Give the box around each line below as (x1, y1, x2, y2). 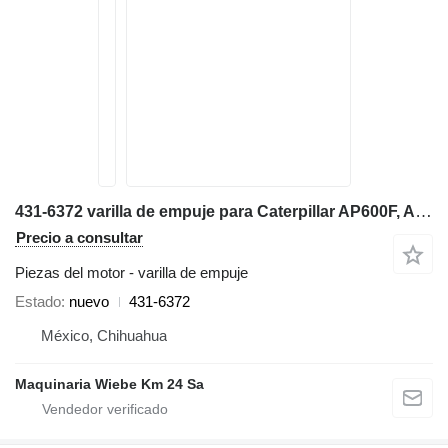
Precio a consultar (16, 229, 143, 246)
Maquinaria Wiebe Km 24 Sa (15, 376, 204, 392)
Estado (15, 293, 61, 310)
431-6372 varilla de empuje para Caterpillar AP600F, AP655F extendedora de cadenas (415, 202, 432, 221)
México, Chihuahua (41, 327, 167, 344)
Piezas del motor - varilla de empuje (15, 264, 248, 281)
